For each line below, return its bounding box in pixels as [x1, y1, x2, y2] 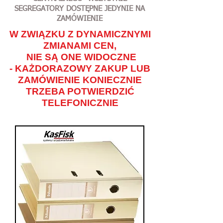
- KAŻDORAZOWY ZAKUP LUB [9, 63, 150, 74]
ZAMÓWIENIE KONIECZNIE [18, 75, 142, 85]
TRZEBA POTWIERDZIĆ [25, 86, 134, 97]
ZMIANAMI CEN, [43, 40, 116, 51]
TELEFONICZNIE [41, 98, 118, 108]
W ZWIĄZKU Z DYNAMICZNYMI [9, 29, 151, 39]
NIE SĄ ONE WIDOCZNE [26, 52, 136, 62]
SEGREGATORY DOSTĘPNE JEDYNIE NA [14, 5, 145, 12]
